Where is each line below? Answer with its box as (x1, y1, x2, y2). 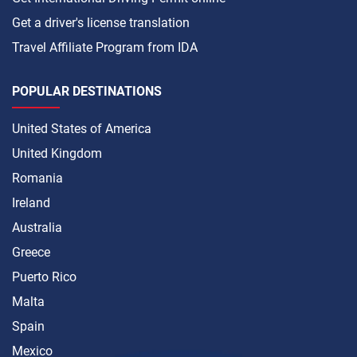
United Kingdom (12, 146, 102, 162)
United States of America (12, 121, 151, 137)
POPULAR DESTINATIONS (12, 84, 162, 100)
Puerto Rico (12, 269, 76, 285)
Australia (12, 220, 62, 236)
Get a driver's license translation (12, 15, 190, 31)
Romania (12, 171, 63, 186)
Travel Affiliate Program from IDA (12, 40, 198, 56)
